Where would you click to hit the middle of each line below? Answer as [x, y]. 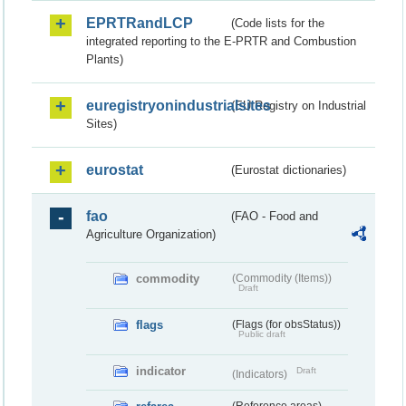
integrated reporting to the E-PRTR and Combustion [221, 41]
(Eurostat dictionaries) [289, 169]
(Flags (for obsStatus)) [286, 324]
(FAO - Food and [275, 216]
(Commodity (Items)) [281, 278]
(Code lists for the [278, 23]
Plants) [105, 59]
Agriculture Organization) [151, 234]
